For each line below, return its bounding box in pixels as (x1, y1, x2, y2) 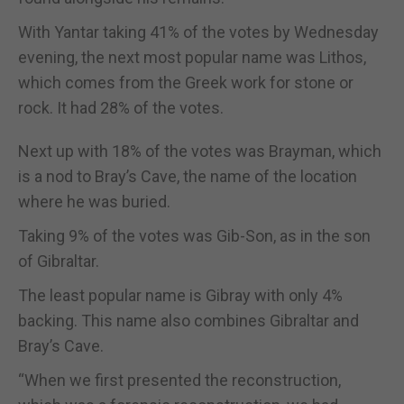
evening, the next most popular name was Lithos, (18, 47, 366, 67)
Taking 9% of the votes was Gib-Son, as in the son (18, 225, 371, 245)
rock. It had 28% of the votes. (18, 97, 224, 117)
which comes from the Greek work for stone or (18, 72, 353, 92)
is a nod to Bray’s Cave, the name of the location (18, 166, 357, 186)
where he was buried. (18, 191, 170, 211)
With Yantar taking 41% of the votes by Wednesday (18, 22, 379, 41)
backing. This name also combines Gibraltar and (18, 310, 359, 330)
